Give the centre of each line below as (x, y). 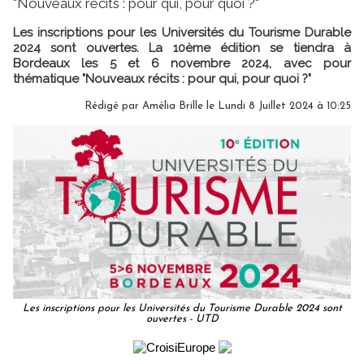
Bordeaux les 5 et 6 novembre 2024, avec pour (182, 63)
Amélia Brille (173, 106)
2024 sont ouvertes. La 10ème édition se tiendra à (182, 48)
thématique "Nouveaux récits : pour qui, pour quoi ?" (162, 78)
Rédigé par (113, 106)
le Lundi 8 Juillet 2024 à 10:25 (277, 106)
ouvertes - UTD (182, 319)
